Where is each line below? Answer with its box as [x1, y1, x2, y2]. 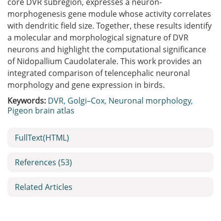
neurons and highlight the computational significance [7, 44, 206, 55]
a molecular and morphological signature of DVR [7, 32, 188, 43]
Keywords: [7, 95, 46, 106]
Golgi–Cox [68, 95, 105, 106]
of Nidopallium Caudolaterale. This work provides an [7, 56, 202, 67]
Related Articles [15, 182, 73, 192]
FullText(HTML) [15, 132, 69, 143]
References [15, 157, 58, 168]
